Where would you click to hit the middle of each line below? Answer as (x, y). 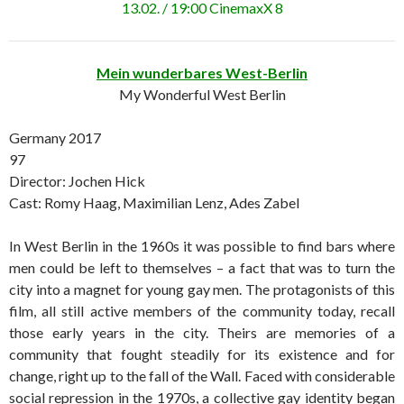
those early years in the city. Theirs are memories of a (202, 333)
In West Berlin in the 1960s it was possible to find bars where (202, 246)
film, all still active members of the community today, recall (202, 311)
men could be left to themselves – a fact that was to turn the (202, 268)
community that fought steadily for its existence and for (202, 354)
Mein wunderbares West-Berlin (202, 73)
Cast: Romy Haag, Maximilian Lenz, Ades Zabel (154, 203)
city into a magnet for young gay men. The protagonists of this (202, 289)
